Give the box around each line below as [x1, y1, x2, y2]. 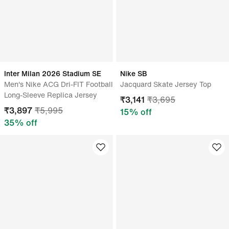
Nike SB [120, 68, 147, 79]
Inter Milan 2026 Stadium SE [4, 68, 101, 79]
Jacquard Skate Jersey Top [120, 79, 211, 89]
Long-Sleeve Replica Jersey [4, 89, 97, 100]
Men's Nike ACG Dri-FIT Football [4, 79, 113, 89]
